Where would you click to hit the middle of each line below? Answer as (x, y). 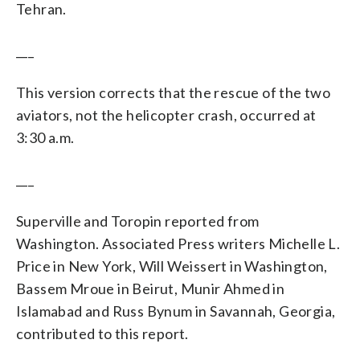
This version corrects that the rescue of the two (174, 93)
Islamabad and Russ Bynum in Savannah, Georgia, (176, 311)
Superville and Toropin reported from (138, 221)
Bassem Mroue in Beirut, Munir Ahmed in (151, 289)
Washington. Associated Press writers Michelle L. (178, 244)
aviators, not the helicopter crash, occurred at (166, 115)
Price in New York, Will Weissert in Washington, (172, 266)
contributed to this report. (102, 334)
